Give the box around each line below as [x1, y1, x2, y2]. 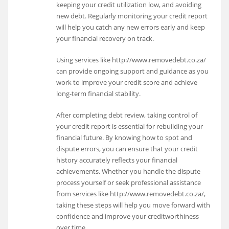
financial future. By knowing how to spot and [56, 133, 193, 143]
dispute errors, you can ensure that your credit [56, 144, 198, 154]
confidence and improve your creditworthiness [56, 212, 199, 221]
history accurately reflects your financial [56, 155, 178, 165]
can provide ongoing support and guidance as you [56, 66, 209, 76]
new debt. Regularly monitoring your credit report [56, 11, 208, 20]
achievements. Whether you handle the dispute [56, 167, 201, 176]
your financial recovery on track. [56, 33, 154, 43]
